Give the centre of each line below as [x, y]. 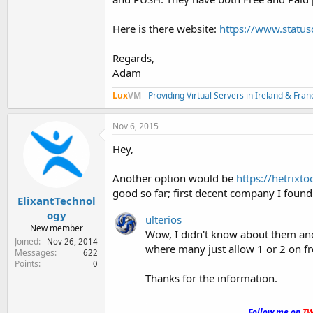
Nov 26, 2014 [72, 241]
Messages [35, 252]
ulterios [163, 219]
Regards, [133, 58]
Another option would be [174, 178]
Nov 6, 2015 [136, 126]
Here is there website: [166, 29]
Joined [27, 241]
